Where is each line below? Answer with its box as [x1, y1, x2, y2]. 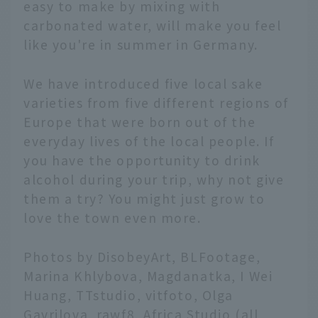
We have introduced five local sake [23, 75, 263, 93]
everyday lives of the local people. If [23, 132, 275, 150]
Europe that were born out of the [23, 113, 256, 131]
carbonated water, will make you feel [23, 16, 282, 35]
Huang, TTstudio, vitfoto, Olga [23, 285, 234, 304]
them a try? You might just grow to [23, 190, 265, 208]
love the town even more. [23, 209, 202, 227]
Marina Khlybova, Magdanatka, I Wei [23, 266, 273, 285]
